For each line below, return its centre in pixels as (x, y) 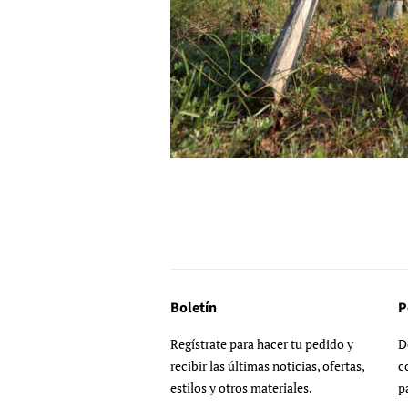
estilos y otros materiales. (241, 388)
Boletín (194, 308)
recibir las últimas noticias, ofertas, (267, 366)
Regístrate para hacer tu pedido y (262, 344)
